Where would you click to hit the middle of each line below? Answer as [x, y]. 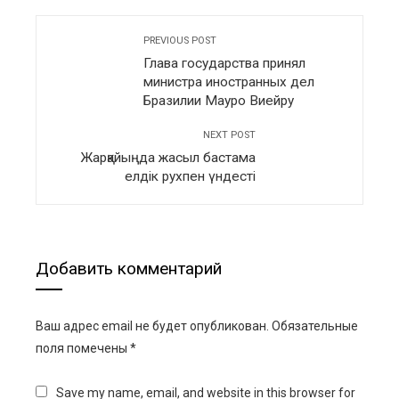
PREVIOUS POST [180, 41]
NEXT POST [229, 135]
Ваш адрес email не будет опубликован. [152, 326]
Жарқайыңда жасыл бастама [168, 158]
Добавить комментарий [129, 269]
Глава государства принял [224, 64]
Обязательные [315, 326]
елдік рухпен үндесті [190, 177]
